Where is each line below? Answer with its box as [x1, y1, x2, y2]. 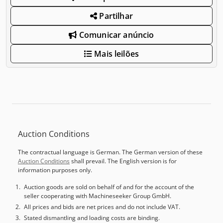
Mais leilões [92, 48, 139, 59]
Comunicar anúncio [77, 29, 154, 40]
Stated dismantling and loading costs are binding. [24, 213, 160, 222]
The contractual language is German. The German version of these [18, 147, 203, 156]
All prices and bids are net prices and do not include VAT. [24, 202, 180, 211]
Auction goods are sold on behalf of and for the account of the [24, 182, 194, 191]
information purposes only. [18, 165, 92, 174]
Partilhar [97, 10, 133, 21]
